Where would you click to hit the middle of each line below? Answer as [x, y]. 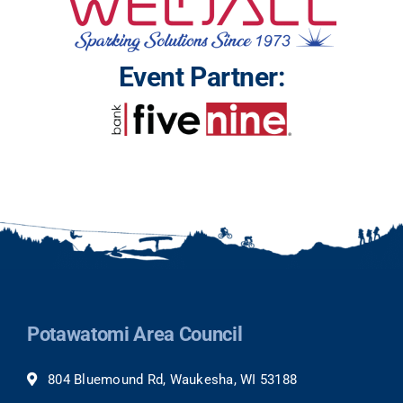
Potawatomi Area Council [134, 335]
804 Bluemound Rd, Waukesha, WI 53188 [173, 380]
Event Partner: [201, 76]
